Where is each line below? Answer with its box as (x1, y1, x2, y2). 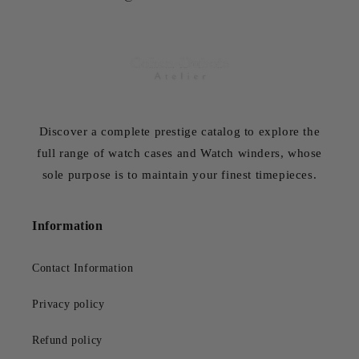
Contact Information (32, 262, 134, 275)
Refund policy (32, 334, 103, 347)
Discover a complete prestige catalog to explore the (38, 125, 321, 139)
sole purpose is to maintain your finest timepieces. (42, 168, 317, 182)
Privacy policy (32, 298, 105, 311)
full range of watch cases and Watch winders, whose (36, 147, 322, 160)
